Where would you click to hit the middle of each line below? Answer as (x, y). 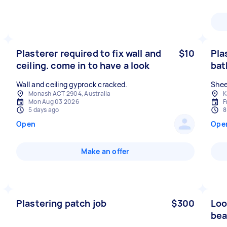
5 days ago (44, 110)
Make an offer (105, 151)
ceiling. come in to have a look (83, 65)
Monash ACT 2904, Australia (70, 93)
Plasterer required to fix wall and (89, 53)
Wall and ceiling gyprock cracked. (72, 84)
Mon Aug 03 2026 (54, 102)
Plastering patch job (61, 203)
